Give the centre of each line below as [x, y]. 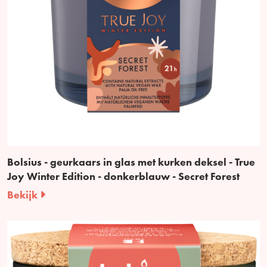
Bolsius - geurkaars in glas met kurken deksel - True [131, 162]
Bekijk [24, 194]
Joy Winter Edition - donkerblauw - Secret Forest [123, 176]
